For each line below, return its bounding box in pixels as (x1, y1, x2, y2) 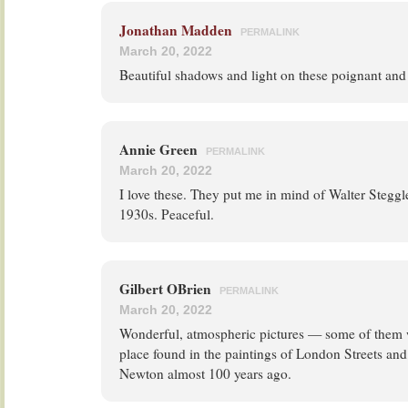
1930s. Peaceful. (119, 205, 214, 223)
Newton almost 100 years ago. (119, 364, 291, 382)
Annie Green (119, 139, 201, 159)
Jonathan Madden (119, 20, 232, 40)
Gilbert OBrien (119, 279, 215, 299)
